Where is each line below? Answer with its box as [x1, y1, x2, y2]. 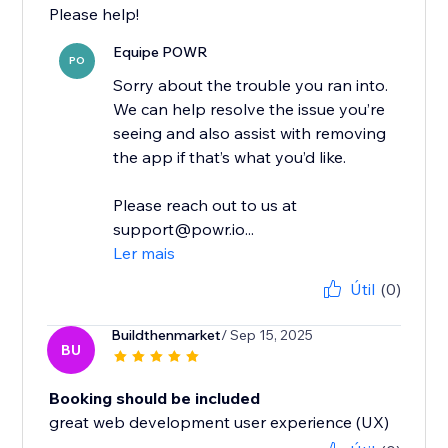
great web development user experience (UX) [49, 412, 390, 433]
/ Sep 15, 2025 [221, 326, 314, 345]
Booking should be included [49, 388, 261, 409]
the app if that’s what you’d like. [113, 147, 347, 168]
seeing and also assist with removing [113, 123, 387, 144]
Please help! [49, 4, 140, 25]
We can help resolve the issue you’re [113, 99, 386, 120]
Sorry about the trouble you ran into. [113, 75, 389, 96]
